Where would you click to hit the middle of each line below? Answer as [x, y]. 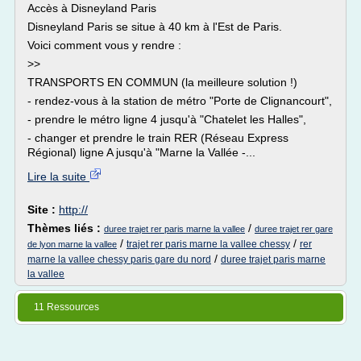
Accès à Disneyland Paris [92, 8]
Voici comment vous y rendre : [104, 45]
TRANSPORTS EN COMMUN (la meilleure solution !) [162, 82]
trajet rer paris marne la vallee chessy [208, 244]
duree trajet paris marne [273, 259]
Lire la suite [58, 176]
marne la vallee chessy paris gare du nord [119, 259]
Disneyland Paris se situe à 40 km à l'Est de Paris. [155, 27]
